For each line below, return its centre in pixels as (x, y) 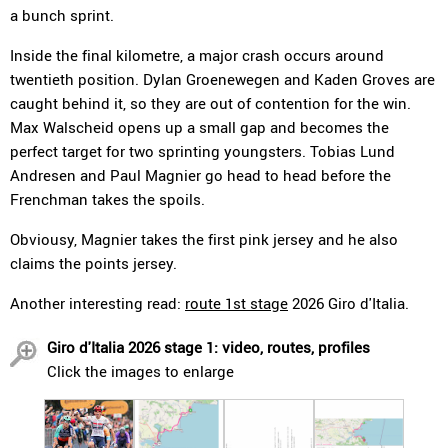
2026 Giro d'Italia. (348, 303)
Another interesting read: (97, 303)
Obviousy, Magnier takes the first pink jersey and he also (204, 239)
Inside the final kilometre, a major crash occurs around (197, 55)
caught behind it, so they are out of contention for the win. (210, 103)
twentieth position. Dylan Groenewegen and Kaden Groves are (222, 79)
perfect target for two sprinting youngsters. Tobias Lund (202, 151)
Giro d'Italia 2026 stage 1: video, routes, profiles (208, 347)
